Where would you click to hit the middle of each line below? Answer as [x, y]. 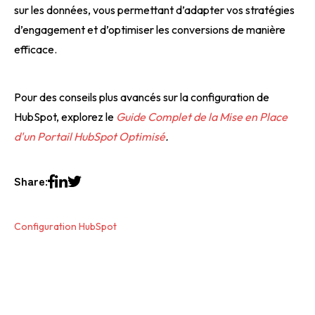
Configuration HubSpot [65, 226]
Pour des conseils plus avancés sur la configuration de [142, 97]
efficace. [36, 49]
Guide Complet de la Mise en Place [202, 116]
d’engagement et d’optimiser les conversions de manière [150, 29]
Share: [31, 181]
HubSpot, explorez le [65, 116]
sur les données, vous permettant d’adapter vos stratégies [154, 9]
